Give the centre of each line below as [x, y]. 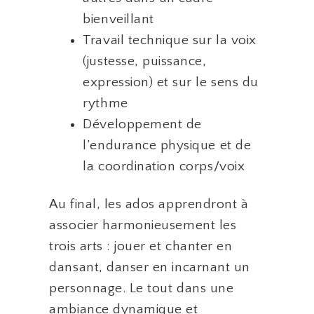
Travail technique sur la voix [170, 40]
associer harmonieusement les [143, 225]
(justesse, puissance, [145, 61]
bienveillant [118, 19]
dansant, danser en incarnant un [150, 267]
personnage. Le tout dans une [142, 288]
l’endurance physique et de [167, 145]
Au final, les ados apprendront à [149, 204]
